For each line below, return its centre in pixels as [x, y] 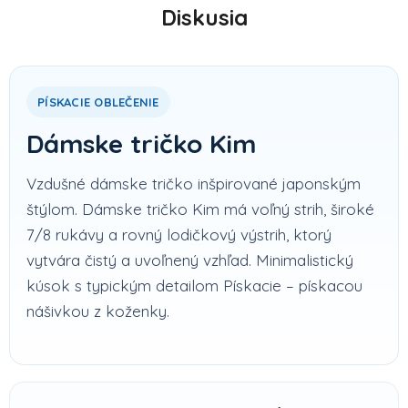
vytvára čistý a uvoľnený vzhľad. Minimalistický [190, 260]
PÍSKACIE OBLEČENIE [98, 102]
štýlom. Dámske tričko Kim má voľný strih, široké [200, 209]
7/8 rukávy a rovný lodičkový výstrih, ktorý [179, 234]
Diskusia [204, 17]
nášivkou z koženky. [98, 311]
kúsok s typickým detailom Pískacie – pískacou [194, 285]
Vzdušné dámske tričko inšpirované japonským [194, 183]
